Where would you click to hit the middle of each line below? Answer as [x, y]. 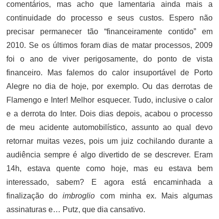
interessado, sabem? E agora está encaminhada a [109, 182]
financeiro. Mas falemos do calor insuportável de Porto [109, 73]
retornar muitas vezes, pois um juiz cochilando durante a [109, 141]
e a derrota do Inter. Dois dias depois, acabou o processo [109, 114]
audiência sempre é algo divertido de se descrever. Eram [109, 155]
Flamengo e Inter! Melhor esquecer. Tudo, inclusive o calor [109, 100]
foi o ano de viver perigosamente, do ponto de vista [109, 59]
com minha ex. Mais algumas [156, 196]
